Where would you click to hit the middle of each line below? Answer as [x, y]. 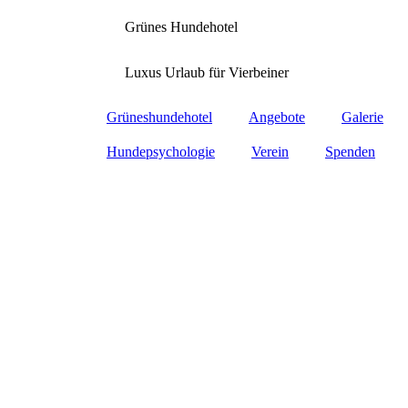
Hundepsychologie [161, 152]
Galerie [362, 117]
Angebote [277, 117]
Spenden [350, 152]
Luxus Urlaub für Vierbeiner [207, 72]
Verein [270, 152]
